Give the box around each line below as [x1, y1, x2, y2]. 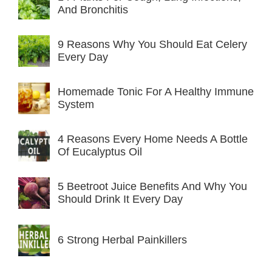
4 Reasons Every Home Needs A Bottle [58, 132, 248, 145]
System [58, 98, 94, 110]
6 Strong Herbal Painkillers [58, 234, 187, 246]
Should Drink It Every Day [58, 192, 183, 205]
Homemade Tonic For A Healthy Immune [58, 85, 254, 98]
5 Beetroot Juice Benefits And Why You [58, 180, 247, 192]
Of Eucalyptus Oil [58, 145, 142, 158]
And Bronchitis [58, 3, 128, 16]
